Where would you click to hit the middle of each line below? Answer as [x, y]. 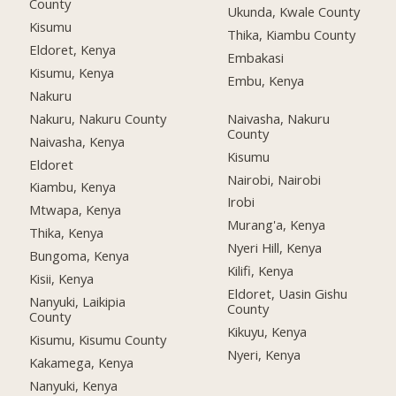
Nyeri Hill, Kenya [275, 248]
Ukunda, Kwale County [294, 12]
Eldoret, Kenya [73, 50]
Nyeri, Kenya [264, 354]
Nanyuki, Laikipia [78, 301]
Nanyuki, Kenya [74, 385]
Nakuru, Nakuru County [98, 118]
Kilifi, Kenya [261, 271]
